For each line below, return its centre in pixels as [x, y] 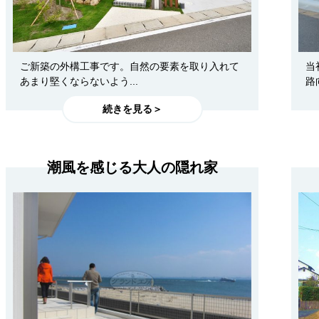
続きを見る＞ [132, 109]
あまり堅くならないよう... [79, 82]
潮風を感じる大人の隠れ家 [132, 168]
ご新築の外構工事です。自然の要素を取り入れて [130, 67]
